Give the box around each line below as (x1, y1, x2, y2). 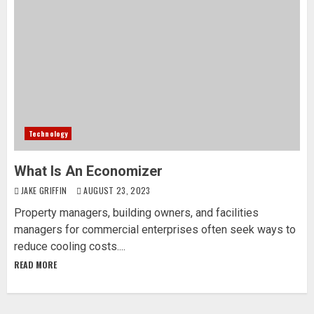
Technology (29, 128, 67, 139)
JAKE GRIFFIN (21, 184, 69, 196)
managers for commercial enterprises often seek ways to (14, 222, 296, 236)
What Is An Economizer (14, 162, 163, 179)
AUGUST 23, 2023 (81, 184, 151, 196)
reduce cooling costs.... (14, 239, 125, 253)
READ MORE (14, 258, 57, 271)
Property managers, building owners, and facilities (14, 205, 259, 219)
